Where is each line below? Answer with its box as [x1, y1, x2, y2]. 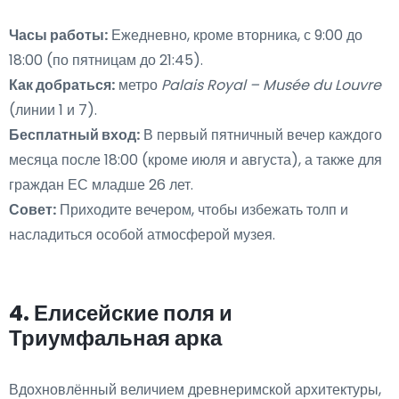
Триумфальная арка [9, 323, 222, 354]
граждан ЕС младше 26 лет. [9, 175, 193, 196]
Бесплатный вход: [9, 125, 140, 146]
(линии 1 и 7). [9, 100, 97, 121]
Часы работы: [9, 25, 108, 46]
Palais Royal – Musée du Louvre [161, 75, 381, 96]
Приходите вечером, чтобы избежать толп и [56, 199, 348, 221]
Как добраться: [9, 75, 115, 96]
